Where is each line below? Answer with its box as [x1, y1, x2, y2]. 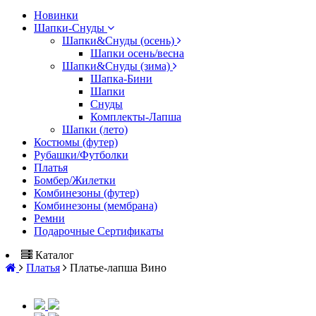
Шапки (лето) [62, 123, 128, 135]
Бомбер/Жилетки [34, 174, 116, 186]
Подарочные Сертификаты [34, 224, 164, 237]
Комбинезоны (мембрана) [34, 199, 157, 212]
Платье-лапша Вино [70, 261, 166, 274]
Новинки [34, 8, 78, 21]
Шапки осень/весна [90, 47, 184, 59]
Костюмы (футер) [34, 135, 118, 148]
